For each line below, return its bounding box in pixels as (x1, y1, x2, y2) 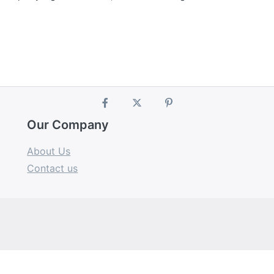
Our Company (27, 117, 109, 133)
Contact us (27, 162, 78, 175)
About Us (27, 145, 71, 158)
